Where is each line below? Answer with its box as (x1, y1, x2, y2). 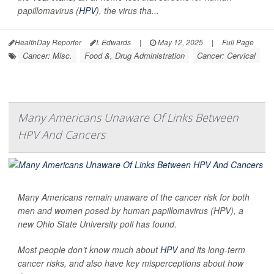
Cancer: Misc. (23, 49, 72, 61)
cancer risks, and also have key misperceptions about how (18, 256, 243, 269)
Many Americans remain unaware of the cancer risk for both (18, 190, 250, 203)
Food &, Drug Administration (84, 49, 185, 61)
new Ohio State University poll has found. (18, 217, 177, 230)
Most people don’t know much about (18, 243, 160, 256)
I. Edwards (96, 36, 131, 47)
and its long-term (177, 243, 245, 256)
